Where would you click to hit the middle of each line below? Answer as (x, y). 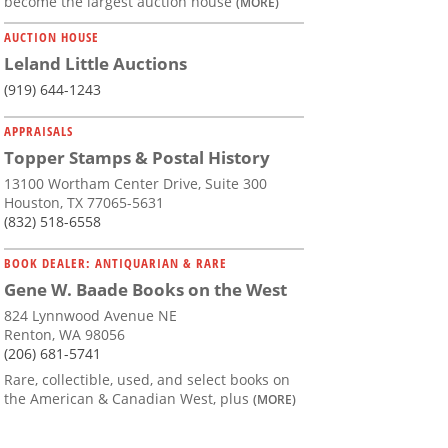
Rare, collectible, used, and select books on (147, 380)
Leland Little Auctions (95, 64)
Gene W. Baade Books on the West (145, 290)
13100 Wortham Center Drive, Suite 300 (135, 184)
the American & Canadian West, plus (128, 399)
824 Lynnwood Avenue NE (90, 316)
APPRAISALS (38, 131)
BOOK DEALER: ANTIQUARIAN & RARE (115, 263)
